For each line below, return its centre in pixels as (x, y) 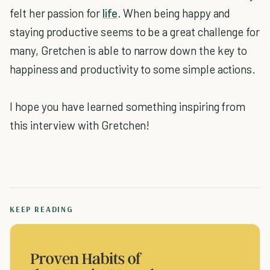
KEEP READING (42, 209)
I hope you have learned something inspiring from (128, 106)
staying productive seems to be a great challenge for (135, 32)
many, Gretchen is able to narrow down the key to (129, 50)
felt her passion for (56, 13)
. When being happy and (174, 13)
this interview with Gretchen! (80, 125)
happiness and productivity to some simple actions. (133, 69)
